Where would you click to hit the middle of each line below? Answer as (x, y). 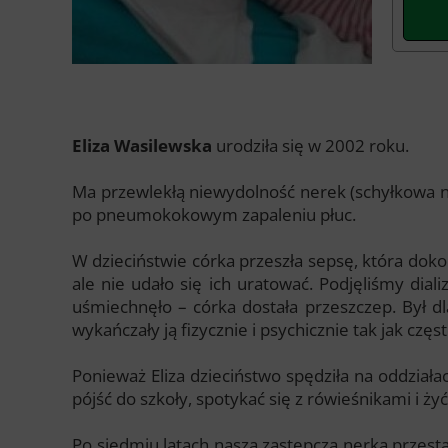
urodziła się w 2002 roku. (310, 145)
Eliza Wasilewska (142, 145)
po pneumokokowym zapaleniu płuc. (214, 214)
